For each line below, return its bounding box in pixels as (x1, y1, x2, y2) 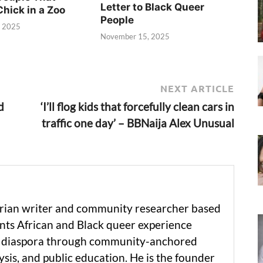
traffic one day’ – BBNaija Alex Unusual (42, 116, 234, 130)
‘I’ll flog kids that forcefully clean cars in (41, 99, 234, 113)
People (100, 14, 134, 26)
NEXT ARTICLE (160, 82, 234, 95)
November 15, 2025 (100, 32, 170, 42)
